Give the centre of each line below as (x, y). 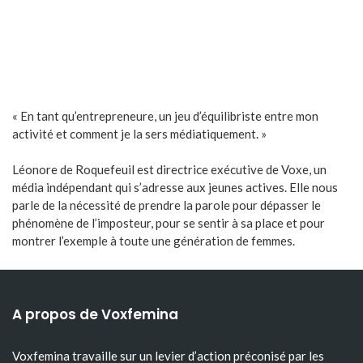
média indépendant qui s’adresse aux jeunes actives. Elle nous (175, 188)
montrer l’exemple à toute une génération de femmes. (154, 241)
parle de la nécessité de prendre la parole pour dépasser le (167, 205)
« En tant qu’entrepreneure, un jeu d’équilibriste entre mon (165, 115)
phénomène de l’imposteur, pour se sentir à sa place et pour (169, 223)
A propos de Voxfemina (95, 314)
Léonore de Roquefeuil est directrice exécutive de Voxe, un (169, 170)
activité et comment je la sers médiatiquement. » (139, 133)
